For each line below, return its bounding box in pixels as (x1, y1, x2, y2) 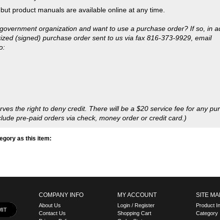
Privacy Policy (38, 138, 73, 144)
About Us (38, 122, 61, 128)
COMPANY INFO (38, 111, 83, 118)
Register (134, 122, 155, 128)
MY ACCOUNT (117, 111, 157, 118)
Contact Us (38, 130, 66, 136)
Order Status (117, 138, 148, 144)
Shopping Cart (117, 130, 151, 136)
